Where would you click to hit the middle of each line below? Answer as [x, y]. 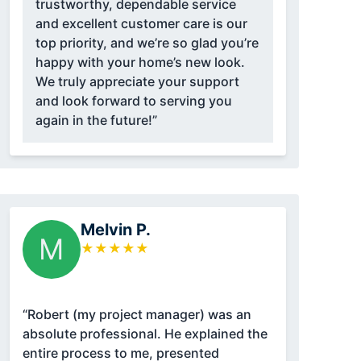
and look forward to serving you [133, 101]
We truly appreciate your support [137, 82]
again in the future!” [96, 120]
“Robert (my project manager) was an [137, 315]
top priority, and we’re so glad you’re [147, 43]
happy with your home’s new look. [140, 62]
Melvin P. [115, 230]
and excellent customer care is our [141, 24]
